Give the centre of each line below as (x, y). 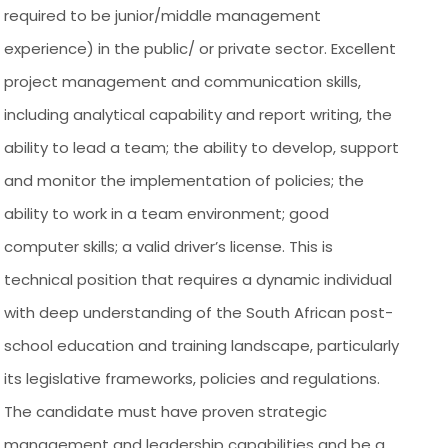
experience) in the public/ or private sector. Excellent (200, 48)
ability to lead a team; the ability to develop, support (202, 147)
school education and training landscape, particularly (202, 345)
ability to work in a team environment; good (167, 213)
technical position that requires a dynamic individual (198, 279)
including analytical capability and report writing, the (198, 114)
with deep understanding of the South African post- (199, 312)
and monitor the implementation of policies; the (184, 180)
